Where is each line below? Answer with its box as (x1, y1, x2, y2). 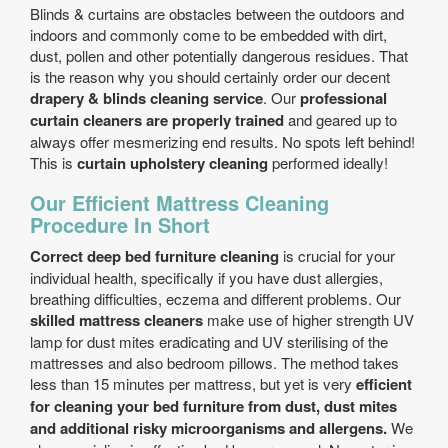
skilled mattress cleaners (30, 309, 203, 331)
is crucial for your (279, 245, 395, 266)
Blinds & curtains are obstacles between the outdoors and (30, 3, 404, 24)
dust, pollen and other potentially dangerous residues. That (30, 45, 408, 66)
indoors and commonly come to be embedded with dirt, (30, 24, 387, 45)
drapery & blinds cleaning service (30, 87, 263, 109)
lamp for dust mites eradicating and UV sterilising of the (30, 331, 388, 352)
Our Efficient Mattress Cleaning (30, 188, 329, 217)
